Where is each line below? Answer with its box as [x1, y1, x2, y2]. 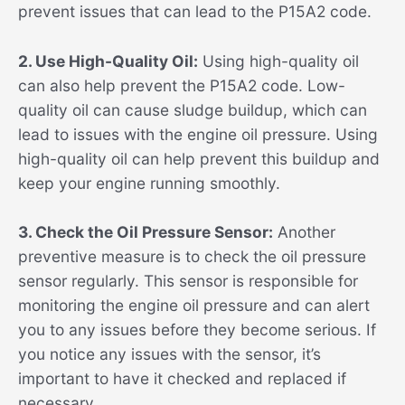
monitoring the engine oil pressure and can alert [18, 296, 370, 316]
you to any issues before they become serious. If [18, 320, 376, 340]
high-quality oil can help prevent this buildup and [18, 148, 380, 168]
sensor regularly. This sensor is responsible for [18, 271, 358, 291]
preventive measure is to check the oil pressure [18, 247, 366, 267]
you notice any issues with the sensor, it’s [18, 344, 321, 364]
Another [273, 222, 335, 242]
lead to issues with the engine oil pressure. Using [18, 124, 378, 144]
